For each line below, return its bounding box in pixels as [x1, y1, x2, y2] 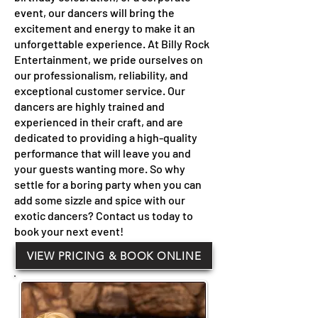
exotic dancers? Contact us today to [14, 209, 193, 222]
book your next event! [14, 224, 124, 238]
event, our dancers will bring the [14, 6, 175, 19]
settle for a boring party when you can [14, 177, 202, 191]
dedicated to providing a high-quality [14, 131, 197, 144]
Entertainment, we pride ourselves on [14, 53, 203, 66]
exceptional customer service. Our [14, 84, 185, 97]
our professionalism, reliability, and [14, 68, 188, 82]
